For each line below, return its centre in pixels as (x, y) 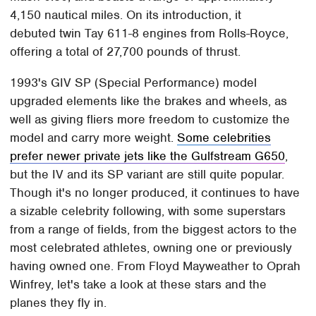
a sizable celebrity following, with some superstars (148, 211)
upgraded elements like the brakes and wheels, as (149, 101)
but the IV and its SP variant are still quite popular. (147, 174)
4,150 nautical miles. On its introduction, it (126, 14)
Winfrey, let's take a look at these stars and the (139, 284)
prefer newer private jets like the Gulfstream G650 (148, 156)
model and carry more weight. (94, 137)
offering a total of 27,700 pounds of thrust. (127, 51)
